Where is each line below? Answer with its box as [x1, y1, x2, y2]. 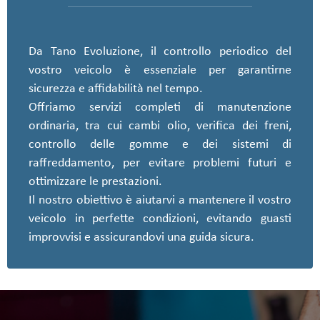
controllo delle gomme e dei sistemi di [29, 139, 291, 151]
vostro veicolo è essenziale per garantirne [29, 64, 291, 77]
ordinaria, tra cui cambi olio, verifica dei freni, [29, 120, 291, 133]
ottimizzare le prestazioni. [29, 176, 162, 189]
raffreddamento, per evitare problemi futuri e [29, 157, 291, 170]
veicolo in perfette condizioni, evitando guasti [29, 213, 291, 226]
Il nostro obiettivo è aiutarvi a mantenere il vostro [29, 194, 291, 207]
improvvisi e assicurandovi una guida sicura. [29, 231, 254, 244]
